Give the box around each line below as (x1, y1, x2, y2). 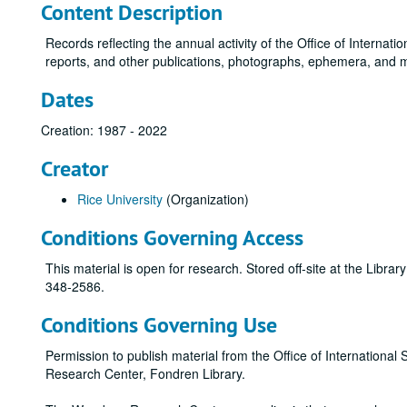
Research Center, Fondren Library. (45, 364, 245, 382)
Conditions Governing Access (41, 223, 303, 252)
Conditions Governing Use (41, 311, 277, 339)
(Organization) (163, 190, 249, 208)
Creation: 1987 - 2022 (41, 121, 167, 139)
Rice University (77, 190, 163, 208)
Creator (41, 154, 108, 183)
